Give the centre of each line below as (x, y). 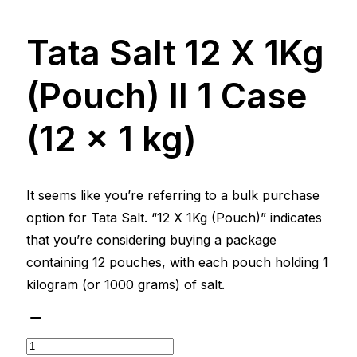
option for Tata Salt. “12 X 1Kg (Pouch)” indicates (174, 217)
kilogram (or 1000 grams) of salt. (126, 284)
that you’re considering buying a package (151, 239)
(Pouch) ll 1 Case (167, 96)
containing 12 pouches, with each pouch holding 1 (177, 262)
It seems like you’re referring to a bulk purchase (173, 195)
